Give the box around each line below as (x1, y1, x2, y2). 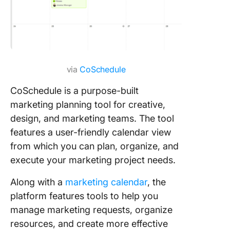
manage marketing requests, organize (10, 204, 172, 215)
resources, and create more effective (10, 218, 168, 229)
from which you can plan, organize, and (10, 140, 179, 151)
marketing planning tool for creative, (10, 99, 165, 110)
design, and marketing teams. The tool (10, 112, 174, 124)
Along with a (10, 176, 65, 187)
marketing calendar (65, 176, 147, 187)
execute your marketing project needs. (10, 154, 176, 165)
